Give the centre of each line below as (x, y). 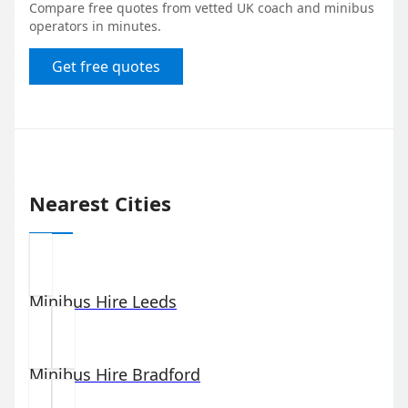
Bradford (166, 374)
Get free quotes (106, 67)
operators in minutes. (95, 26)
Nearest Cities (100, 203)
